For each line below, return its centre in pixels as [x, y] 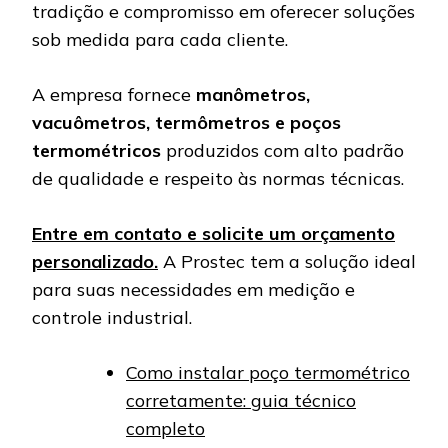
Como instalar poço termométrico [268, 373]
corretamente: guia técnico [241, 401]
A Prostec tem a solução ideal [287, 262]
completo [165, 429]
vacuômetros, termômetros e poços [186, 123]
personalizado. [95, 262]
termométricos [96, 151]
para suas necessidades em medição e [193, 290]
